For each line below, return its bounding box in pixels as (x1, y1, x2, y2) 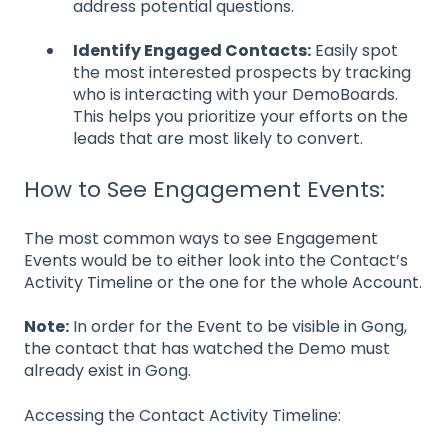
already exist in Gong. (24, 359, 191, 383)
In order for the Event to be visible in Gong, (69, 315, 407, 339)
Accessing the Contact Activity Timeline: (24, 403, 341, 427)
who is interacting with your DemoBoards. (73, 83, 398, 107)
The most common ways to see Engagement (24, 226, 378, 250)
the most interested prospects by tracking (73, 61, 411, 85)
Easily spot (311, 39, 398, 63)
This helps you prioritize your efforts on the (73, 105, 408, 129)
